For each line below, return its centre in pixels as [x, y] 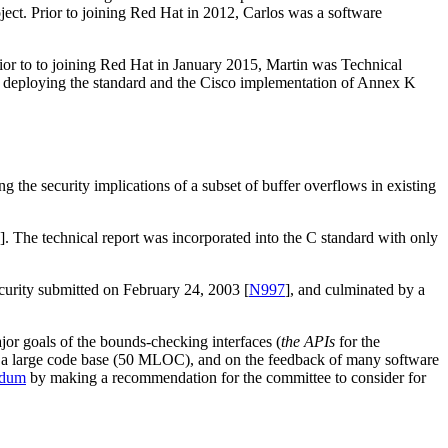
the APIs [308, 341]
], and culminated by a [355, 289]
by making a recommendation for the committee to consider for [226, 377]
